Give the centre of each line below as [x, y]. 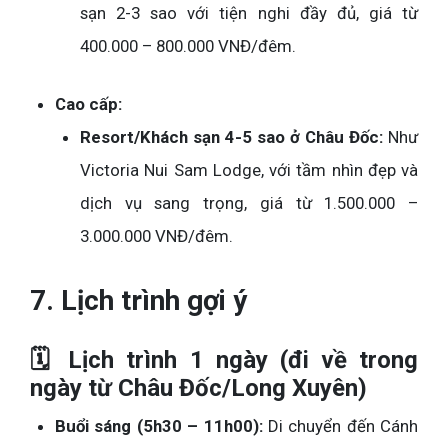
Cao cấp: [88, 103]
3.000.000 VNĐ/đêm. [156, 235]
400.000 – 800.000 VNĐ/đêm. [188, 45]
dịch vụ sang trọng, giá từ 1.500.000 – [249, 202]
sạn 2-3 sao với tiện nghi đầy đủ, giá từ [249, 12]
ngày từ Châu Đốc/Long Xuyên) [198, 387]
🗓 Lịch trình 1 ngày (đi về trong [224, 359]
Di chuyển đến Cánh [340, 425]
